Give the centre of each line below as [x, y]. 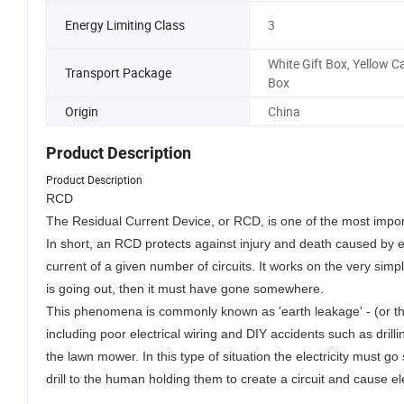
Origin [82, 111]
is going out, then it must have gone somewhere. [185, 289]
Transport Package [118, 73]
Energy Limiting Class [125, 25]
